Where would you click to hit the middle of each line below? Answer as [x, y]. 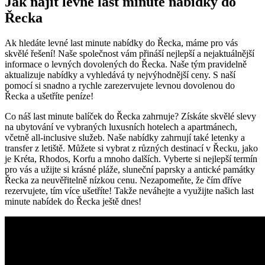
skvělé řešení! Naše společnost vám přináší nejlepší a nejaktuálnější [130, 53]
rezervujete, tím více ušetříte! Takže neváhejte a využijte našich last [129, 190]
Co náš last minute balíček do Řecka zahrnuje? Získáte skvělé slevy [130, 116]
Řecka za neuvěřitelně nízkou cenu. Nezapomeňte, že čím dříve [123, 180]
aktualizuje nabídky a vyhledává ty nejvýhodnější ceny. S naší [120, 75]
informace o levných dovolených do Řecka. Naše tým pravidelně [126, 64]
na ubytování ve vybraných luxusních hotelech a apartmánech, [121, 127]
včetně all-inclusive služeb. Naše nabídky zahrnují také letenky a [125, 137]
